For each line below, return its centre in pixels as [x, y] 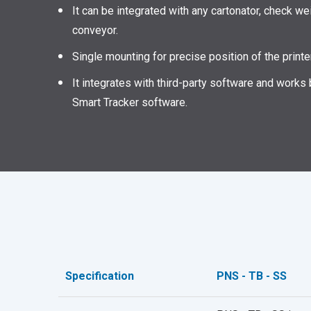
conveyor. [95, 31]
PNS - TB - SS [252, 276]
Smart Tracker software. [130, 103]
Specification [100, 276]
